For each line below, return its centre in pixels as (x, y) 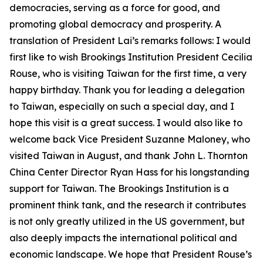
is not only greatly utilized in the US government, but (127, 221)
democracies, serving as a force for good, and (115, 8)
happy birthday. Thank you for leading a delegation (127, 90)
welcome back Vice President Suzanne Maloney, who (130, 139)
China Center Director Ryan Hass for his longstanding (129, 172)
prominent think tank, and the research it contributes (128, 205)
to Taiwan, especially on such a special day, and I (122, 106)
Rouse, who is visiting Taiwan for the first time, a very (128, 73)
